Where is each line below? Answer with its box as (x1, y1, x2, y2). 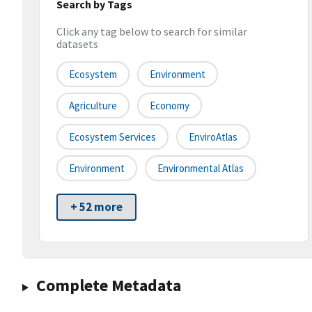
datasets (56, 37, 98, 52)
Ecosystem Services (69, 130, 156, 144)
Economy (150, 99, 189, 113)
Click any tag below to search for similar (56, 24, 247, 39)
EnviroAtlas (189, 130, 237, 144)
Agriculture (69, 99, 117, 113)
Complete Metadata (36, 274, 181, 297)
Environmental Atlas (157, 162, 244, 175)
